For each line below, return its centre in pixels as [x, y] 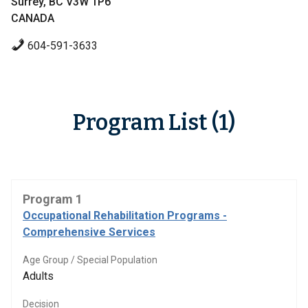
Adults [38, 276]
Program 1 [53, 199]
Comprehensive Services [89, 232]
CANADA [33, 18]
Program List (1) [154, 122]
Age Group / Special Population [90, 260]
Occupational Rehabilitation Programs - [125, 216]
